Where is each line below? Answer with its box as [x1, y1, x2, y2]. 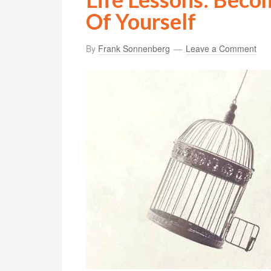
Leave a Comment [186, 42, 256, 54]
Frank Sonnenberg [98, 42, 170, 54]
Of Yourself [86, 8, 196, 34]
